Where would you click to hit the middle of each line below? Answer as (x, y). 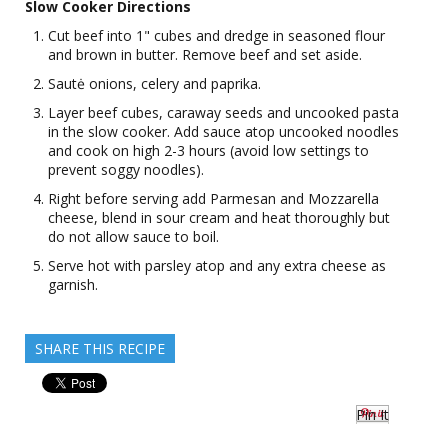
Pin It (372, 414)
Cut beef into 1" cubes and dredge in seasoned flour (216, 35)
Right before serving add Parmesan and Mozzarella (213, 198)
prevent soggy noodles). (126, 169)
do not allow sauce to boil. (133, 236)
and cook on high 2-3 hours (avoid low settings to (208, 150)
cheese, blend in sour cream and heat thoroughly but (219, 217)
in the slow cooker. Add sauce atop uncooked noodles (223, 131)
